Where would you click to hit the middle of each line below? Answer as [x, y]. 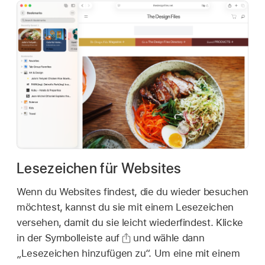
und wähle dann [167, 238]
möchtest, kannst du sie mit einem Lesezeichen [125, 207]
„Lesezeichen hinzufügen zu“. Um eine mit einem [128, 253]
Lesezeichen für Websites [99, 168]
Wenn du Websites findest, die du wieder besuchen [132, 192]
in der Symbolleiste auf [70, 238]
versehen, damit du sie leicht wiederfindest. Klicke [130, 223]
